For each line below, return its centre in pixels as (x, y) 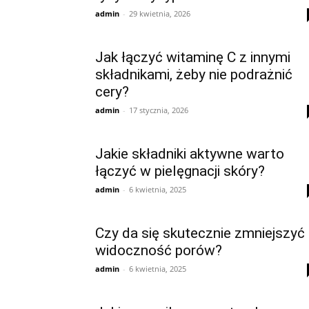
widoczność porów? (159, 250)
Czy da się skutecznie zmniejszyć (200, 233)
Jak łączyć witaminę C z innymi (193, 57)
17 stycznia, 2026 (159, 110)
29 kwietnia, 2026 (160, 13)
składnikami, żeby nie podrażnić (194, 74)
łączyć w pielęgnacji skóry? (180, 171)
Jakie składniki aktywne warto (190, 154)
